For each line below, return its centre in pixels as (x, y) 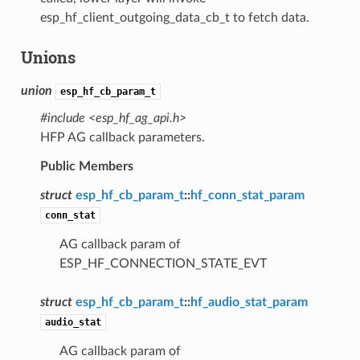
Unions (48, 57)
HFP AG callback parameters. (122, 137)
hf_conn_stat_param (247, 195)
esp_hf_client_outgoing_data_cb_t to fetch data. (174, 17)
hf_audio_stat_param (249, 302)
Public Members (86, 166)
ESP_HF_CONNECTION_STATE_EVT (163, 263)
